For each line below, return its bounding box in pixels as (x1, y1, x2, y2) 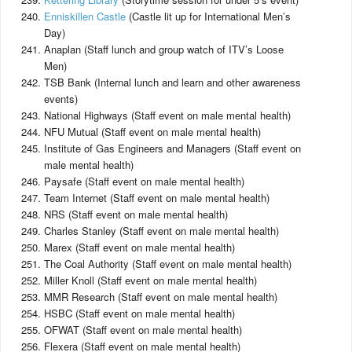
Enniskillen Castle (44, 9, 126, 24)
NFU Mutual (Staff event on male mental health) (44, 124, 261, 139)
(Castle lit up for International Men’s (126, 9, 291, 24)
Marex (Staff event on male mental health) (44, 240, 235, 255)
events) (44, 91, 78, 106)
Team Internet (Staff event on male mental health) (44, 190, 269, 205)
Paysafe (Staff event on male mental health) (44, 174, 244, 189)
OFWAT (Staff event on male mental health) (44, 322, 242, 337)
